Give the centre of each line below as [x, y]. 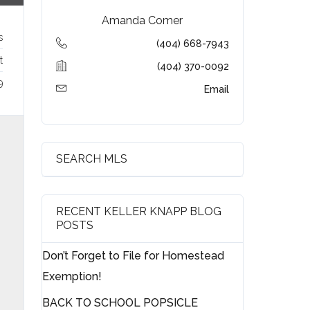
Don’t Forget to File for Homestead [134, 256]
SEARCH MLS [92, 159]
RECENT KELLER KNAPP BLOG [139, 212]
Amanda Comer [143, 21]
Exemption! [72, 277]
